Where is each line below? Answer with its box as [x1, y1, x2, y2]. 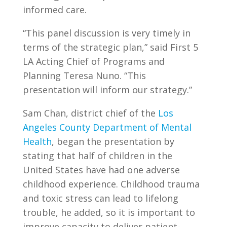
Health [22, 135, 52, 147]
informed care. [22, 4, 87, 16]
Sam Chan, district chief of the [22, 107, 156, 119]
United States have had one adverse [22, 164, 180, 176]
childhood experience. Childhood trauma [22, 178, 200, 190]
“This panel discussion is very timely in [22, 27, 191, 39]
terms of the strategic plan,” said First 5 [22, 41, 198, 53]
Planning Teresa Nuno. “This [22, 69, 146, 82]
